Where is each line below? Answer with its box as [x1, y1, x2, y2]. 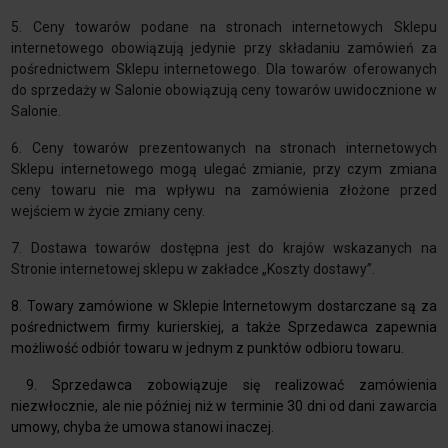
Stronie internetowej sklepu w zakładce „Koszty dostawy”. [11, 261, 376, 278]
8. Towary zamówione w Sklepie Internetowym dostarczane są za [11, 298, 437, 315]
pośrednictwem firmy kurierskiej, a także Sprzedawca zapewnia [11, 319, 437, 336]
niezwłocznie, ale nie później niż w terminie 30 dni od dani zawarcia [11, 398, 437, 415]
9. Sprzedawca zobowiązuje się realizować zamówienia [11, 377, 437, 394]
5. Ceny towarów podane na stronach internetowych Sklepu [11, 19, 437, 36]
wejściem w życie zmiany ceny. [11, 203, 206, 220]
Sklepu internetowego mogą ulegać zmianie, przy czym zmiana [11, 161, 437, 178]
